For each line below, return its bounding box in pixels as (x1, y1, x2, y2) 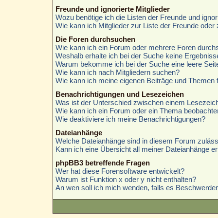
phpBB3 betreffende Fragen (55, 158, 150, 167)
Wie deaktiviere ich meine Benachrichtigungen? (55, 114, 205, 123)
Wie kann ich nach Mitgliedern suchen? (55, 68, 180, 76)
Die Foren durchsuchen (55, 35, 135, 43)
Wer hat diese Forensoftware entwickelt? (55, 166, 184, 175)
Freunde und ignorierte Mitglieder (55, 4, 170, 13)
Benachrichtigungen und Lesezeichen (55, 90, 184, 98)
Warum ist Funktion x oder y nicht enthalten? (55, 175, 196, 183)
